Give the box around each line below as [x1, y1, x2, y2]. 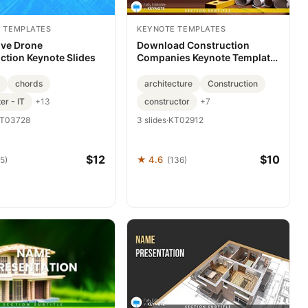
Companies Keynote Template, [137, 51, 278, 63]
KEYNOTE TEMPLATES [137, 23, 226, 34]
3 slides [137, 114, 166, 125]
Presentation [137, 63, 197, 76]
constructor [144, 96, 190, 107]
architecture [144, 78, 192, 89]
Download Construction [137, 38, 250, 51]
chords [15, 78, 43, 89]
